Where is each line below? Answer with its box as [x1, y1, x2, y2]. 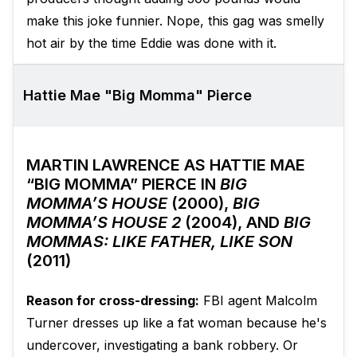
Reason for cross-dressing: [26, 292, 199, 309]
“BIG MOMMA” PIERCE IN [26, 175, 220, 194]
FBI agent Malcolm [199, 292, 317, 309]
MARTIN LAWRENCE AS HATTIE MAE [26, 155, 305, 175]
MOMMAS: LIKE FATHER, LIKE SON [26, 232, 292, 252]
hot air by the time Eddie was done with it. [26, 35, 277, 52]
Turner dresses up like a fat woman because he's [26, 315, 327, 331]
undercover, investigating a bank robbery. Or [26, 337, 298, 354]
